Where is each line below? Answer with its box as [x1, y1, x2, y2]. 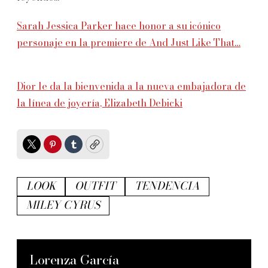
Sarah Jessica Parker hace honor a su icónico [17, 19, 221, 33]
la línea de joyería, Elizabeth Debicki [17, 96, 182, 111]
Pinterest [51, 141, 99, 158]
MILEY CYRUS [26, 197, 100, 214]
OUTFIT [75, 178, 115, 194]
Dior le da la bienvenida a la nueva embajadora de [17, 79, 246, 94]
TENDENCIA [135, 178, 200, 194]
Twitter [31, 141, 69, 158]
